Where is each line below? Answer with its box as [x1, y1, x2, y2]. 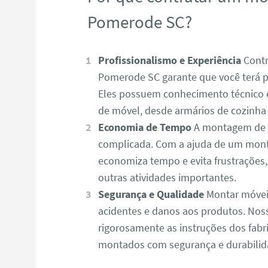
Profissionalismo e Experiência [98, 53, 241, 68]
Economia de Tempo [98, 120, 191, 135]
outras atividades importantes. [98, 170, 237, 185]
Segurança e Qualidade [98, 187, 204, 202]
